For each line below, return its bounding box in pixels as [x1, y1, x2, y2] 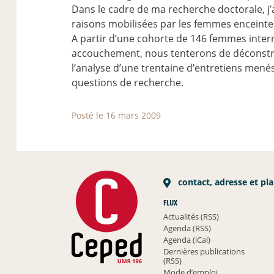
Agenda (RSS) [163, 222, 212, 234]
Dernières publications [163, 245, 245, 257]
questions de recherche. [72, 75, 183, 89]
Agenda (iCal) [163, 234, 211, 245]
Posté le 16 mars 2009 [72, 109, 161, 121]
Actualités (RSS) [163, 210, 220, 222]
